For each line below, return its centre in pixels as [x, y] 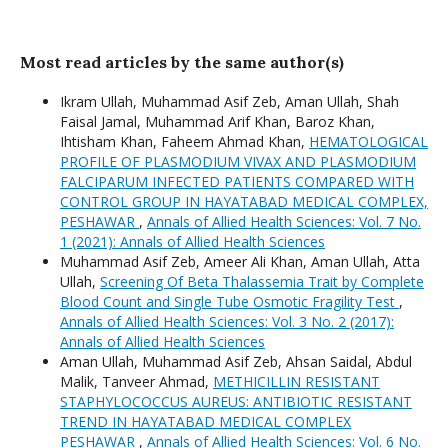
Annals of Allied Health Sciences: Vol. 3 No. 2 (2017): [227, 322]
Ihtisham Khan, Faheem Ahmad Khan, [184, 142]
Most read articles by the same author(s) [182, 62]
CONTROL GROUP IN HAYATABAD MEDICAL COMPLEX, [244, 202]
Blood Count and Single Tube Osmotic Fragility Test [229, 302]
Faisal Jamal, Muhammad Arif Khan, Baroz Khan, [217, 122]
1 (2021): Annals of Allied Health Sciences [192, 242]
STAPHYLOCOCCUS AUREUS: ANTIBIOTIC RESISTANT [236, 402]
